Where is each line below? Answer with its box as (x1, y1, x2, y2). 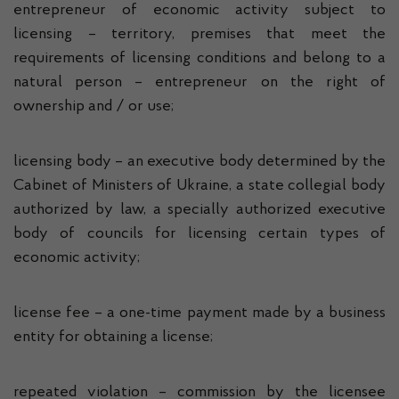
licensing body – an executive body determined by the (13, 154, 386, 170)
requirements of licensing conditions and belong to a (13, 51, 386, 67)
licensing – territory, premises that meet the (13, 27, 386, 43)
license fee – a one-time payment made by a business (13, 305, 386, 322)
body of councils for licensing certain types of (13, 226, 386, 242)
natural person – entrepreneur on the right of (13, 75, 386, 91)
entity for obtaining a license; (13, 330, 213, 346)
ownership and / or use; (13, 99, 174, 115)
